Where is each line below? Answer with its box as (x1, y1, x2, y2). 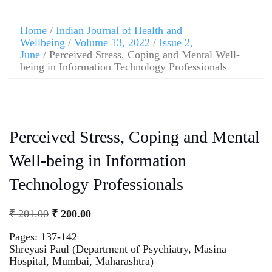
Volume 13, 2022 (74, 36, 150, 49)
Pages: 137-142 (9, 230, 77, 243)
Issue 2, (159, 36, 193, 49)
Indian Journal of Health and (56, 24, 182, 36)
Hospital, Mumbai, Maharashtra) (9, 254, 154, 267)
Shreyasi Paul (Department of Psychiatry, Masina (9, 242, 226, 255)
